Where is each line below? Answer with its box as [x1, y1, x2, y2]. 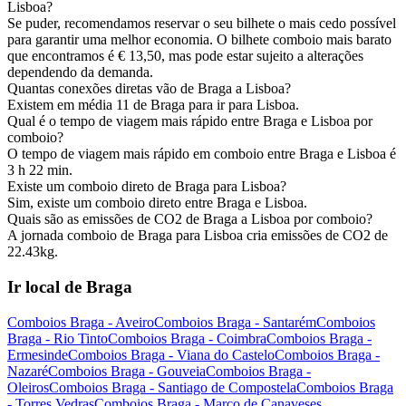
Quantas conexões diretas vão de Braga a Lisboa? [7, 81, 291, 97]
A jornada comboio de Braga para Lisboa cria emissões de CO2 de [7, 227, 388, 244]
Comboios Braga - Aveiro [7, 314, 154, 330]
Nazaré [7, 362, 48, 379]
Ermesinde [7, 346, 68, 362]
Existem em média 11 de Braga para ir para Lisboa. [7, 97, 299, 113]
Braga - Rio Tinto [7, 330, 108, 346]
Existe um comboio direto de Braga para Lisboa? [7, 179, 286, 195]
